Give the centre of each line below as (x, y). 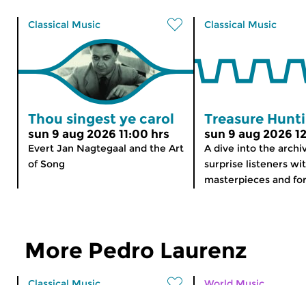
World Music (234, 283)
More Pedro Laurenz (136, 250)
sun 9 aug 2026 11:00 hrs (99, 134)
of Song (46, 164)
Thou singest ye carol (101, 119)
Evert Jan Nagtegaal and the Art (106, 148)
